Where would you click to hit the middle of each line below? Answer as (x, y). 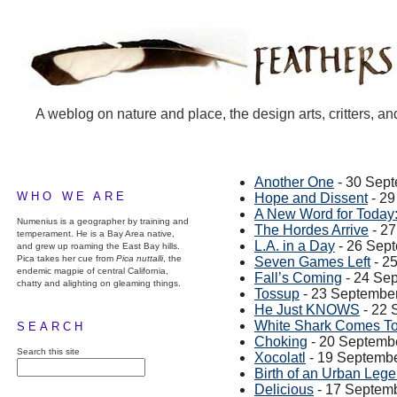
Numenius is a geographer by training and (103, 221)
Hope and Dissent (311, 198)
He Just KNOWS (307, 310)
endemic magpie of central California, (93, 271)
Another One (294, 182)
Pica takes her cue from (66, 258)
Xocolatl (280, 358)
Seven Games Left (312, 262)
